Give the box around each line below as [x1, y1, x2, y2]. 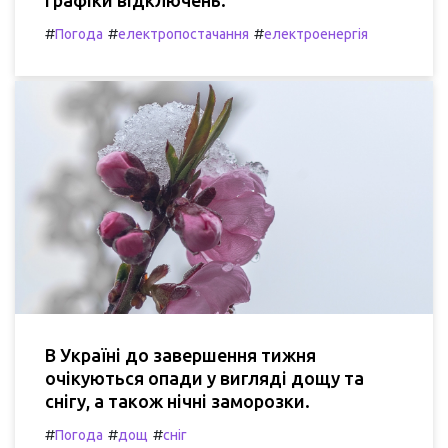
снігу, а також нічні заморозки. [45, 391, 310, 412]
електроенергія [264, 25, 368, 42]
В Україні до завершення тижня [45, 345, 316, 366]
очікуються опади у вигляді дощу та [45, 368, 364, 389]
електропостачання [118, 25, 249, 42]
